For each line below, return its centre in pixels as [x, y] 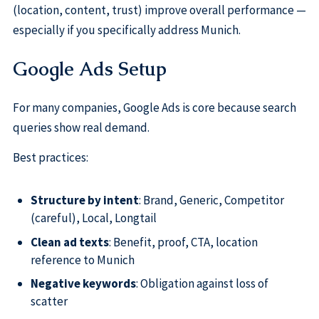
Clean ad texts [69, 242]
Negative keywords [83, 284]
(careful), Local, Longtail [93, 218]
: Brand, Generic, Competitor [211, 200]
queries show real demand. [81, 128]
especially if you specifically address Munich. [126, 30]
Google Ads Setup [89, 69]
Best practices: [50, 157]
